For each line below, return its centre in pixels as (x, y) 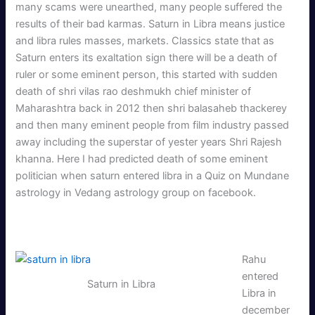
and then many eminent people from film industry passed (153, 125)
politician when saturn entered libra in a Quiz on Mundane (153, 175)
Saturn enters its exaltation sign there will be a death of (147, 57)
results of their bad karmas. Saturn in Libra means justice (150, 24)
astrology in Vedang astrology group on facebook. (136, 192)
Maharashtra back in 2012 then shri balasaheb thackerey (152, 108)
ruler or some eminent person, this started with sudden (147, 74)
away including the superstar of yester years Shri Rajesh (149, 142)
